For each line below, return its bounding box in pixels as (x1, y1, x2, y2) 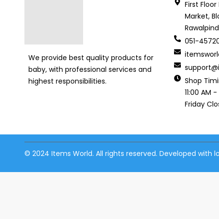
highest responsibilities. (28, 76, 107, 86)
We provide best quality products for (28, 52, 153, 63)
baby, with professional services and (28, 64, 152, 74)
